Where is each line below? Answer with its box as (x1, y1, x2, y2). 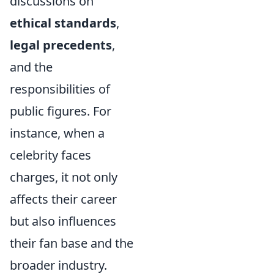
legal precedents (10, 37, 112, 53)
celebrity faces (10, 147, 91, 163)
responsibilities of (10, 81, 110, 97)
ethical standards (10, 15, 116, 31)
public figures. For (10, 103, 111, 119)
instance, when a (10, 125, 105, 141)
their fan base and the (10, 235, 133, 251)
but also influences (10, 213, 116, 229)
